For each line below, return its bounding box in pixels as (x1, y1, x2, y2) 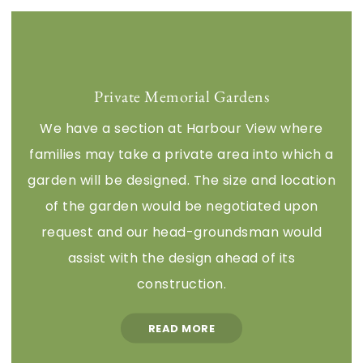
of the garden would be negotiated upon (45, 196, 318, 216)
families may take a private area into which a (29, 144, 334, 164)
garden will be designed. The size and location (28, 170, 335, 190)
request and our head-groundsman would (41, 222, 322, 241)
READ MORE (147, 320, 216, 336)
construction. (136, 274, 227, 293)
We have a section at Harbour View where (40, 118, 323, 138)
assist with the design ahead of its (67, 248, 296, 267)
